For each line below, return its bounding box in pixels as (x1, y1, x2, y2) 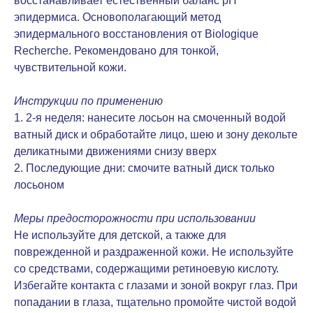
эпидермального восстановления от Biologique (14, 27, 259, 40)
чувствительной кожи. (14, 61, 126, 73)
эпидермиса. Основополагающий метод (14, 10, 221, 23)
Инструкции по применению (14, 94, 163, 107)
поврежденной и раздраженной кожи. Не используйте (14, 245, 293, 258)
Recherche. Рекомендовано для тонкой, (14, 44, 219, 57)
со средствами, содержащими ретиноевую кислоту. (14, 262, 279, 275)
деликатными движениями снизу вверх (14, 145, 217, 157)
